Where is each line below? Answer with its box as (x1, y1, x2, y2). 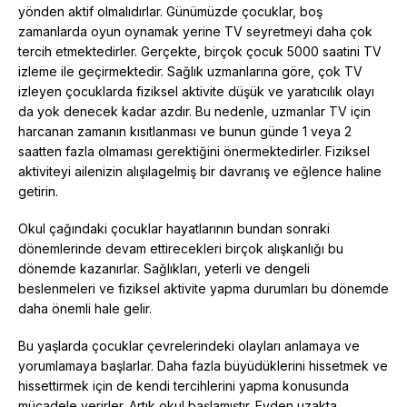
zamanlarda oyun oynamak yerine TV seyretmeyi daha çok (18, 23, 372, 39)
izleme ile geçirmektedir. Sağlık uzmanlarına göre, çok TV (18, 63, 362, 79)
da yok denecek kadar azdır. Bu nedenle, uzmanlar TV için (18, 103, 371, 119)
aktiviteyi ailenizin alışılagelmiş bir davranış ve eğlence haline (18, 163, 382, 179)
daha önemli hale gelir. (18, 300, 152, 316)
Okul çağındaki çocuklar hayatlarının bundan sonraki (18, 220, 330, 236)
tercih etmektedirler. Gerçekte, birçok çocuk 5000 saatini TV (18, 43, 382, 59)
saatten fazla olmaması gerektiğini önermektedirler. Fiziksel (18, 143, 370, 159)
